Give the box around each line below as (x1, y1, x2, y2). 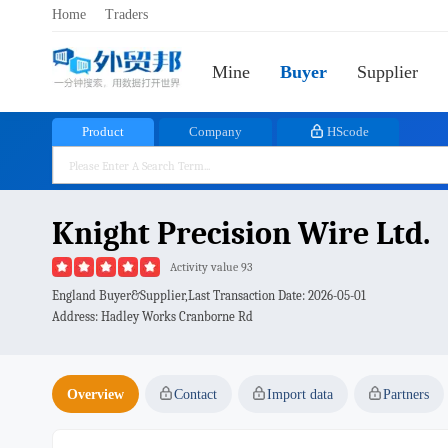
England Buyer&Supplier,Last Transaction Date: (52, 288, 308, 303)
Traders (105, 7, 148, 22)
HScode (327, 124, 369, 139)
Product (82, 124, 124, 139)
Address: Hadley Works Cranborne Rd (52, 309, 253, 324)
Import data (267, 386, 333, 402)
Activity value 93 (170, 260, 253, 274)
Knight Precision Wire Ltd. (52, 215, 430, 252)
